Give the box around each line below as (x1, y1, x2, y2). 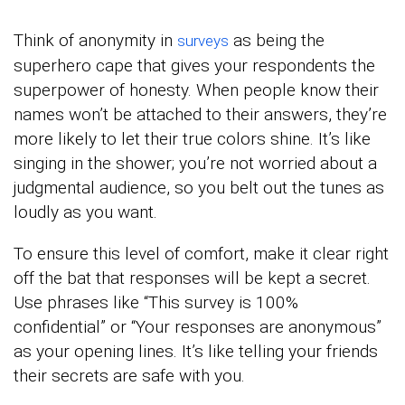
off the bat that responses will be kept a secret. (14, 267, 371, 288)
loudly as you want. (14, 201, 157, 222)
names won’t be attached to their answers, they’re (14, 103, 387, 125)
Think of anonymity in (14, 29, 177, 51)
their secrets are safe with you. (14, 364, 245, 386)
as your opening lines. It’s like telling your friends (14, 340, 378, 362)
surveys (177, 31, 229, 50)
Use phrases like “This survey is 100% (14, 291, 298, 313)
